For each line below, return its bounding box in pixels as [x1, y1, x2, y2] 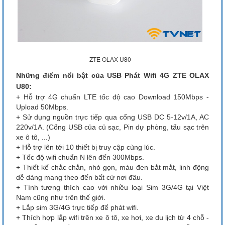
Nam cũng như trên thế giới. [16, 193, 107, 201]
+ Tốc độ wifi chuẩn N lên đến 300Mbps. [16, 153, 144, 161]
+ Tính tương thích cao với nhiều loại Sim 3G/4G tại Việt [16, 183, 209, 191]
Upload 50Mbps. [16, 102, 68, 111]
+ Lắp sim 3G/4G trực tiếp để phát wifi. [16, 203, 139, 211]
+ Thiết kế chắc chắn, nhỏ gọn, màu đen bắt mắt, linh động [16, 163, 209, 171]
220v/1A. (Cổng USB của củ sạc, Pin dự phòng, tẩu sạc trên [16, 123, 209, 131]
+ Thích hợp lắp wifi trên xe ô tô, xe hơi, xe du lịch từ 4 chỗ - [16, 213, 209, 221]
